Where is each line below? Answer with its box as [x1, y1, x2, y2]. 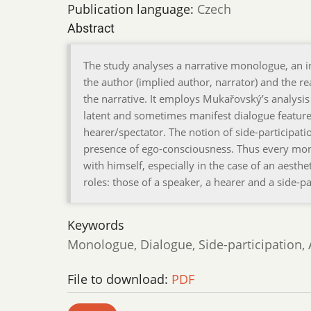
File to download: [67, 270, 171, 287]
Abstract [67, 21, 115, 36]
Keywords [67, 217, 124, 234]
